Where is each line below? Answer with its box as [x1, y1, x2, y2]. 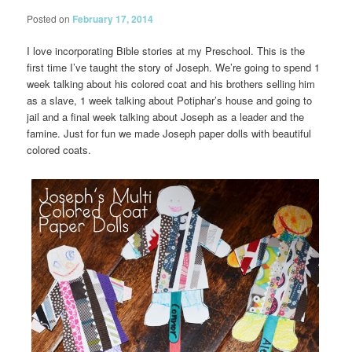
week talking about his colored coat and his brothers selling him [27, 75, 316, 91]
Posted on [27, 11, 73, 25]
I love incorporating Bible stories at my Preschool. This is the [27, 42, 306, 58]
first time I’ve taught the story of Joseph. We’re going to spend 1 [27, 59, 321, 75]
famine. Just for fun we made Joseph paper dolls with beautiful [27, 125, 312, 141]
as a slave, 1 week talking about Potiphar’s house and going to [27, 92, 313, 108]
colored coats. [27, 141, 92, 157]
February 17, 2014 [72, 11, 154, 26]
